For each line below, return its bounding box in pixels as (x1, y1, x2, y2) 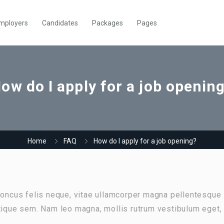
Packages (92, 18, 123, 27)
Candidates (42, 18, 78, 27)
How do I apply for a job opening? (93, 137, 196, 145)
